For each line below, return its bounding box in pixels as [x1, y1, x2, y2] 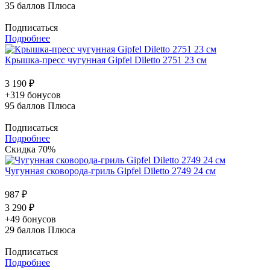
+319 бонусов [5, 89, 61, 100]
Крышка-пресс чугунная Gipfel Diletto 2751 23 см [5, 54, 207, 65]
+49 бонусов [5, 213, 56, 224]
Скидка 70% [5, 143, 55, 154]
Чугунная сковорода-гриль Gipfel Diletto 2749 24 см [5, 165, 216, 176]
